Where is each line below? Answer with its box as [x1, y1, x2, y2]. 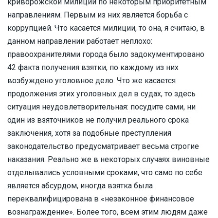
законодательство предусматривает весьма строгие [7, 142, 199, 151]
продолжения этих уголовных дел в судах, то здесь [7, 89, 196, 98]
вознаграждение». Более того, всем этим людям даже [7, 207, 208, 217]
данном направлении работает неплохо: [7, 36, 152, 46]
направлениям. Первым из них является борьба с [7, 10, 188, 19]
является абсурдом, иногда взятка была [7, 181, 153, 190]
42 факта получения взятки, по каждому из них [7, 63, 179, 72]
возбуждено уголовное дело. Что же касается [7, 76, 176, 85]
